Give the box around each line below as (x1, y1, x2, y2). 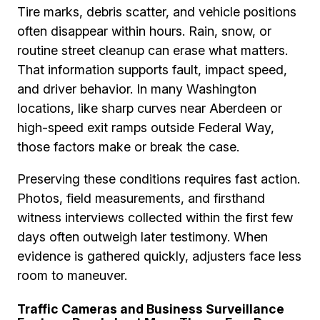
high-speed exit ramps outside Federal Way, (17, 119, 274, 135)
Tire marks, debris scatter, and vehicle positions (17, 4, 296, 19)
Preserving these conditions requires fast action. (17, 171, 300, 186)
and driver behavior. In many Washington (17, 81, 256, 96)
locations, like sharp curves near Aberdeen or (17, 100, 282, 116)
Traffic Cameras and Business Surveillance (17, 301, 284, 316)
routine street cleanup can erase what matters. (17, 42, 288, 58)
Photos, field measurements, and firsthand (17, 190, 265, 206)
